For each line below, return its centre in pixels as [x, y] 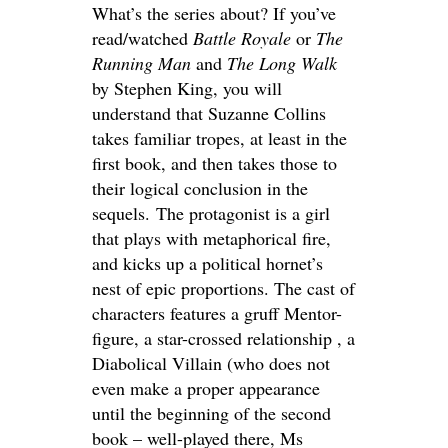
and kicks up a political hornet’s [207, 262]
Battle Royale [244, 37]
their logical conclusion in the [200, 187]
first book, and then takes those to [214, 162]
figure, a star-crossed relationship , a [223, 337]
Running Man [144, 62]
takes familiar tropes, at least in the [219, 137]
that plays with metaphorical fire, [211, 237]
